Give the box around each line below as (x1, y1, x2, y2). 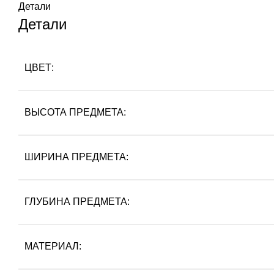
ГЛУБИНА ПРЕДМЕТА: (24, 196, 130, 207)
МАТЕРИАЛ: (24, 240, 81, 251)
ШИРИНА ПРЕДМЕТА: (24, 151, 128, 162)
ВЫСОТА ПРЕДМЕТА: (24, 106, 126, 117)
